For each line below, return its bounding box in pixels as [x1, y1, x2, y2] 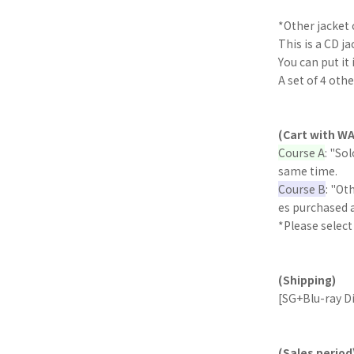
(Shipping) [278, 272, 336, 288]
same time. [278, 163, 337, 179]
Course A [278, 145, 325, 161]
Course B [278, 181, 326, 198]
